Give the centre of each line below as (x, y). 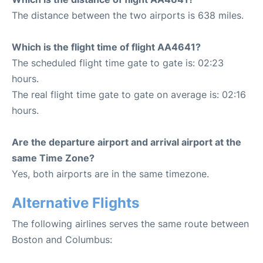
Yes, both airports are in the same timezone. (110, 174)
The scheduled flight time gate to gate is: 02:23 (118, 63)
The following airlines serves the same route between (130, 224)
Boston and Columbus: (62, 240)
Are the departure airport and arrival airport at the (127, 142)
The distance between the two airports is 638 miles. (128, 15)
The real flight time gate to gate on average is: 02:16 (129, 95)
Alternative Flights (75, 203)
